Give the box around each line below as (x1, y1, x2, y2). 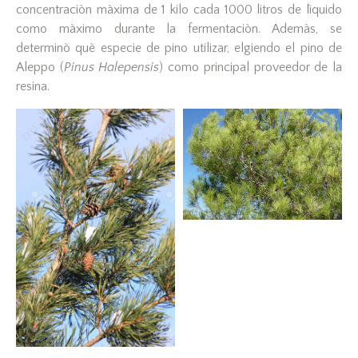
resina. (16, 78, 50, 93)
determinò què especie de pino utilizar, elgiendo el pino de (16, 40, 342, 55)
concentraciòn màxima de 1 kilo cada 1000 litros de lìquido (16, 2, 342, 17)
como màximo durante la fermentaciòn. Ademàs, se (16, 21, 342, 36)
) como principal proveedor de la (159, 59, 343, 74)
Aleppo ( (16, 59, 64, 74)
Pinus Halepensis (63, 59, 160, 74)
